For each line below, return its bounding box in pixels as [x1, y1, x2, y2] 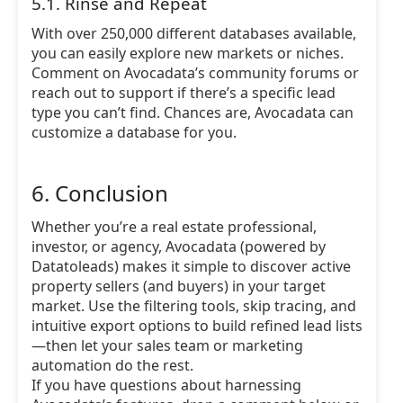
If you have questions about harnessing [31, 375, 301, 395]
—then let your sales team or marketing [31, 336, 303, 355]
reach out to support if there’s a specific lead [31, 83, 336, 103]
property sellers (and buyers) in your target [31, 276, 326, 296]
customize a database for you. [31, 122, 237, 142]
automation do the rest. [31, 355, 193, 375]
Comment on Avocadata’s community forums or [31, 63, 359, 83]
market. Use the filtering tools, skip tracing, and [31, 296, 356, 316]
